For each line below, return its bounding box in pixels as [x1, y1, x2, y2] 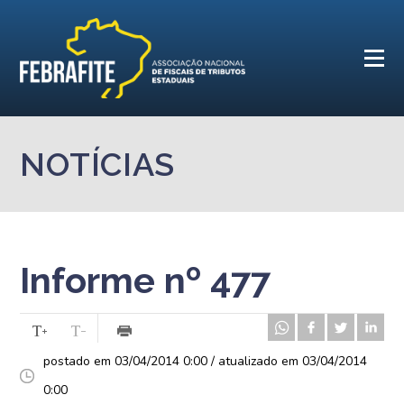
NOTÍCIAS [20, 145, 176, 183]
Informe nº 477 [20, 259, 271, 301]
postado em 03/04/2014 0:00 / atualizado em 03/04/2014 [43, 353, 368, 370]
